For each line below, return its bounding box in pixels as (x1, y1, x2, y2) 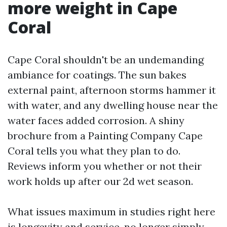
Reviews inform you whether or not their (8, 160, 202, 172)
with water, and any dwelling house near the (8, 99, 218, 111)
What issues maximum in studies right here (8, 205, 215, 218)
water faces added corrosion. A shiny (8, 114, 184, 127)
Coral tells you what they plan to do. (8, 144, 180, 157)
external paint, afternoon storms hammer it (8, 84, 216, 96)
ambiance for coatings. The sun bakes (8, 68, 186, 81)
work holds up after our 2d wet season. (8, 175, 193, 187)
